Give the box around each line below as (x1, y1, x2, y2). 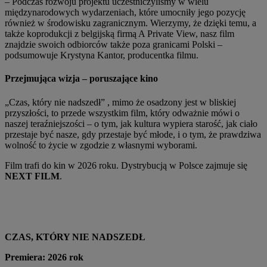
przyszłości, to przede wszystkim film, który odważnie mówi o (5, 107, 240, 118)
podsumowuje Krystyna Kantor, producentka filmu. (5, 49, 198, 60)
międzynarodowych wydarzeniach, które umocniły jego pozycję (5, 7, 246, 17)
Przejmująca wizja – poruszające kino (5, 73, 158, 84)
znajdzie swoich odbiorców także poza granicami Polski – (5, 39, 222, 49)
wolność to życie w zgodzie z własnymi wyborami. (5, 139, 197, 150)
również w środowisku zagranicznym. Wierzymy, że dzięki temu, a (5, 17, 256, 28)
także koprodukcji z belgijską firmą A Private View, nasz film (5, 28, 234, 39)
